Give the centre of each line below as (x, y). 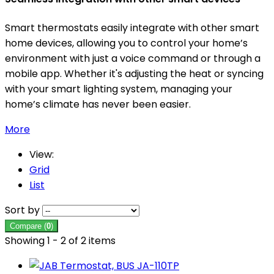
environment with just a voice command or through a (133, 58)
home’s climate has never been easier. (98, 104)
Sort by (22, 210)
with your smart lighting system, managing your (119, 89)
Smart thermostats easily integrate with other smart (132, 28)
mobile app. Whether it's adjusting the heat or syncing (134, 73)
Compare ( (28, 226)
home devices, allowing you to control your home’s (126, 43)
